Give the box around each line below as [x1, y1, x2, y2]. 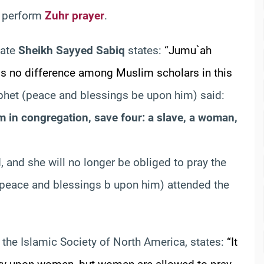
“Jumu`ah [164, 43, 212, 57]
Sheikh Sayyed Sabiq [18, 43, 125, 57]
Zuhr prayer [45, 8, 104, 22]
